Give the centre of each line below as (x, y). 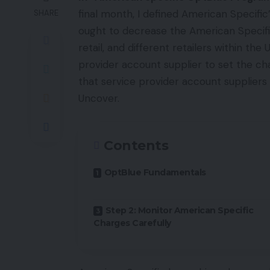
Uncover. (99, 98)
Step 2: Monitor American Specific (179, 210)
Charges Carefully (132, 223)
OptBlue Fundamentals (155, 172)
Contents (136, 145)
